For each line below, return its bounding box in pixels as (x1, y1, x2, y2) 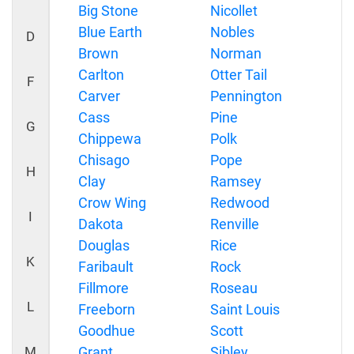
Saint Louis (209, 301, 280, 318)
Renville (209, 216, 259, 232)
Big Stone (78, 2, 138, 19)
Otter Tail (209, 66, 267, 83)
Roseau (209, 280, 258, 296)
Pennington (209, 88, 282, 104)
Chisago (78, 152, 130, 168)
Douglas (78, 237, 130, 254)
